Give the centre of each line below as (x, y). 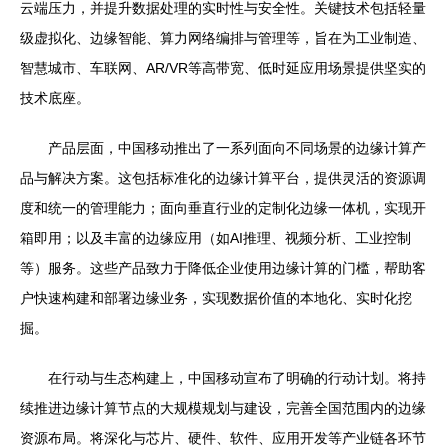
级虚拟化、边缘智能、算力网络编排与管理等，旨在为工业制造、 (223, 38)
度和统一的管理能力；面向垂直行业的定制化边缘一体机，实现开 (223, 208)
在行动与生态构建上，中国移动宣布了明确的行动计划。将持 (237, 378)
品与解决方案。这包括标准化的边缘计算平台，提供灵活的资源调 (223, 178)
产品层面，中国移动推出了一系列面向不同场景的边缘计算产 (237, 148)
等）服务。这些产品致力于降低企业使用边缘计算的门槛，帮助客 (223, 268)
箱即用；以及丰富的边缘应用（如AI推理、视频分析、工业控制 (215, 238)
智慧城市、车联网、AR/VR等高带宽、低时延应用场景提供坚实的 (223, 68)
